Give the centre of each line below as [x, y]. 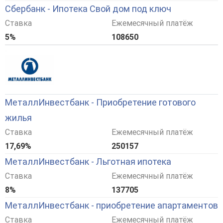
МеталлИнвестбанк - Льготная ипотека [88, 162]
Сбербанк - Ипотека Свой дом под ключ [88, 9]
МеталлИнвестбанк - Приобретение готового [100, 103]
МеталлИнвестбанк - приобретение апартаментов [111, 206]
